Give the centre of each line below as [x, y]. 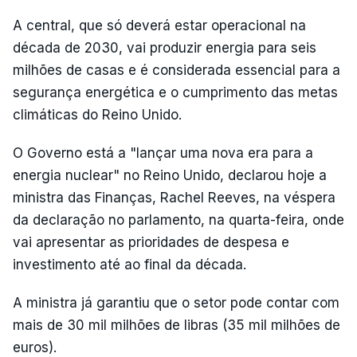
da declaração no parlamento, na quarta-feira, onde [178, 220]
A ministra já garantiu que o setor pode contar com [176, 302]
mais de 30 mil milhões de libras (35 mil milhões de [177, 325]
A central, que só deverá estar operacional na [159, 25]
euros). [35, 347]
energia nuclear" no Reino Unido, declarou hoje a [170, 175]
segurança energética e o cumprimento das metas [175, 92]
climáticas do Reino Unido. [97, 114]
